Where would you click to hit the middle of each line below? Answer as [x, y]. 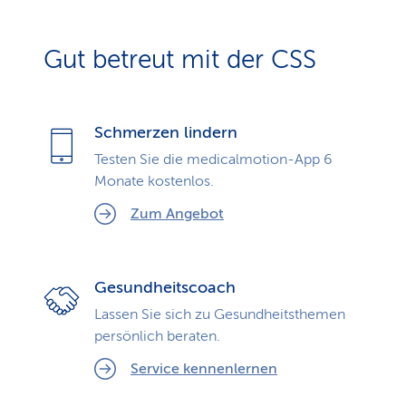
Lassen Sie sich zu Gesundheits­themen [220, 314]
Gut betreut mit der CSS [180, 59]
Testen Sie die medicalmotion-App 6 [213, 159]
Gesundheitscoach [165, 287]
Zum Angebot [177, 214]
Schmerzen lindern [166, 132]
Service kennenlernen [204, 369]
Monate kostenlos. [154, 181]
